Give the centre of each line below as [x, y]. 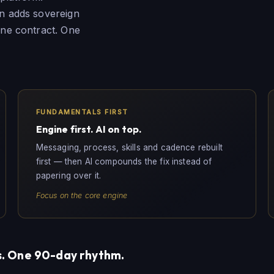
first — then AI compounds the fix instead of [124, 162]
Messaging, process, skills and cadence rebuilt [129, 148]
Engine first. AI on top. [89, 129]
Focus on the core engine [82, 196]
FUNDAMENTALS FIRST [82, 112]
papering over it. [68, 176]
